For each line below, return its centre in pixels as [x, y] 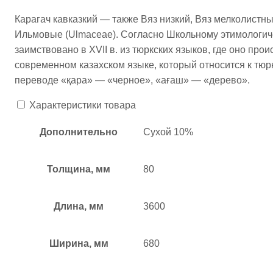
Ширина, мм [79, 244]
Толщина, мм [79, 169]
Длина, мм [79, 207]
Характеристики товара [83, 105]
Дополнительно [79, 132]
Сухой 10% [168, 132]
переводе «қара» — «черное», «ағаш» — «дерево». [132, 80]
